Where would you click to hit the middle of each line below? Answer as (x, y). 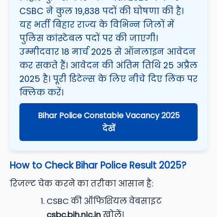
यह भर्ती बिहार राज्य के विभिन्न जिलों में (97, 25)
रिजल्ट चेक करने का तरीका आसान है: (81, 184)
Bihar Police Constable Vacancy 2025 (108, 116)
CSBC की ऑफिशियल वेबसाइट (104, 201)
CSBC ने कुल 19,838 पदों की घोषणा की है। (101, 11)
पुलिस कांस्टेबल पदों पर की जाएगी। (89, 39)
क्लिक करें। (41, 93)
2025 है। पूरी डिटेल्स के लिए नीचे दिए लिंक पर (108, 79)
